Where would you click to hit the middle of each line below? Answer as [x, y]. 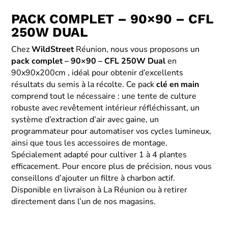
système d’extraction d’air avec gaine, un [85, 119]
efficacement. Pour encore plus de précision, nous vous [112, 166]
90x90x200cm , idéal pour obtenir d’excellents [97, 73]
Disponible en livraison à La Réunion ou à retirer [99, 190]
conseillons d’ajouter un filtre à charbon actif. [93, 178]
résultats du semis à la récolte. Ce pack [84, 84]
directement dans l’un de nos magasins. [84, 201]
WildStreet [53, 49]
